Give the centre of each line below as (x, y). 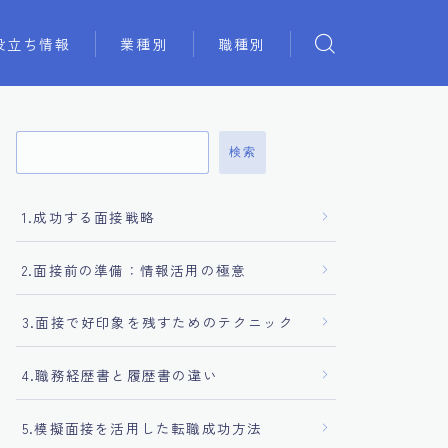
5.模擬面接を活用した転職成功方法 (142, 427)
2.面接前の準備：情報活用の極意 (134, 269)
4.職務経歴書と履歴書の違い (120, 375)
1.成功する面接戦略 (88, 216)
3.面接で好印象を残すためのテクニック (158, 322)
